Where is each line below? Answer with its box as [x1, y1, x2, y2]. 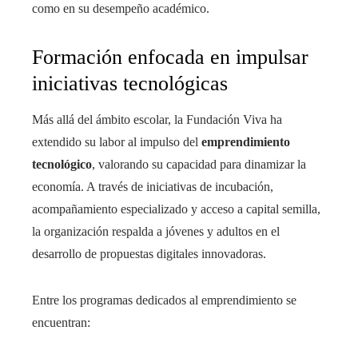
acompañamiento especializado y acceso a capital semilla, [32, 202, 320, 217]
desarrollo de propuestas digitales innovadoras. [32, 247, 266, 261]
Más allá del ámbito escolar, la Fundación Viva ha [32, 113, 282, 127]
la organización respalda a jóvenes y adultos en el [32, 225, 280, 239]
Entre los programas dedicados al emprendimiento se [32, 293, 296, 308]
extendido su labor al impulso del [32, 135, 201, 149]
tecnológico [32, 157, 92, 172]
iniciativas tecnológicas [32, 72, 228, 96]
